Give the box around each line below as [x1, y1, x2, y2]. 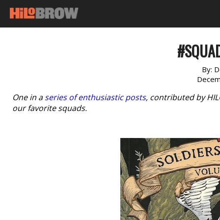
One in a [12, 92, 45, 103]
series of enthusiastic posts [45, 92, 146, 103]
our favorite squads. [12, 103, 87, 113]
